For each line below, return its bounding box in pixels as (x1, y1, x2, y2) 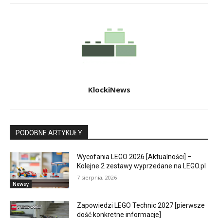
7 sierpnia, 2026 (77, 174, 117, 182)
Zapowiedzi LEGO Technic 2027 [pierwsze (77, 201, 205, 209)
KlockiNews (88, 85, 130, 95)
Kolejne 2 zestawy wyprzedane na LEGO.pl (77, 162, 206, 170)
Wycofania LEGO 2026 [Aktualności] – (77, 153, 192, 161)
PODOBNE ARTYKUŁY (16, 129, 82, 137)
